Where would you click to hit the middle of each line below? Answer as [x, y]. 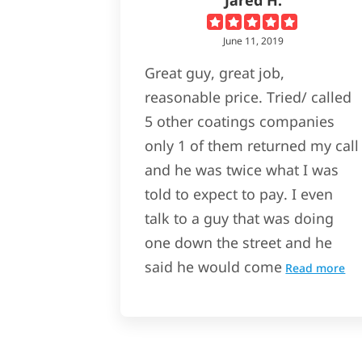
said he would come [214, 266]
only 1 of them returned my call [252, 145]
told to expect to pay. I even [239, 194]
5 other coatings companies [240, 121]
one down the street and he [239, 242]
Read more [316, 267]
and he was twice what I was [242, 169]
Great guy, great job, [215, 72]
